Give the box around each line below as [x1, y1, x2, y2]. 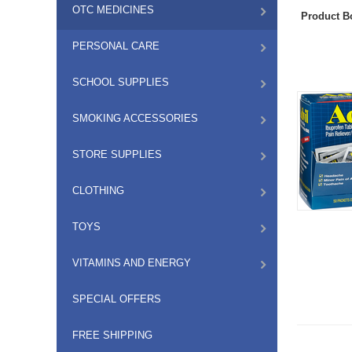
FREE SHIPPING [72, 329, 152, 341]
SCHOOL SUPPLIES [72, 76, 169, 88]
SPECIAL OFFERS [72, 293, 161, 305]
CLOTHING [72, 185, 124, 196]
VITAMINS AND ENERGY [72, 257, 191, 269]
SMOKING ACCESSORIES [72, 112, 198, 124]
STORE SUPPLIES [72, 148, 162, 160]
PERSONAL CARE [72, 40, 159, 52]
